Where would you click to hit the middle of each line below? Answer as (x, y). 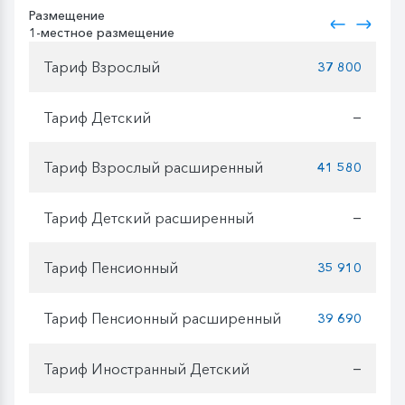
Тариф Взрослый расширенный (153, 167)
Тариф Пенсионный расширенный (162, 318)
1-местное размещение (102, 33)
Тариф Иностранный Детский (146, 368)
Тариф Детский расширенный (149, 217)
